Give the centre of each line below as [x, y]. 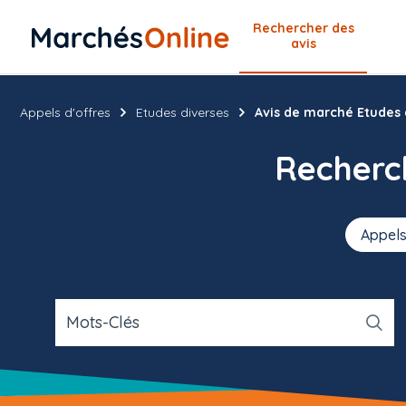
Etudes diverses [183, 112]
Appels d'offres [65, 112]
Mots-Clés [102, 322]
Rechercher [292, 28]
